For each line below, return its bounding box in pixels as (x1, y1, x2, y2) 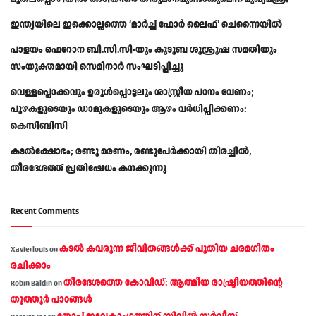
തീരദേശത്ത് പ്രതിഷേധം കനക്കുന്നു (11, 164, 166, 174)
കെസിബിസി (11, 121, 68, 131)
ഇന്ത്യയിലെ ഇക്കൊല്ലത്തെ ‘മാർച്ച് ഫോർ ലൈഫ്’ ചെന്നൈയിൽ (11, 20, 282, 30)
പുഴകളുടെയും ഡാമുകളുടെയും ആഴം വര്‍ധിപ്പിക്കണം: (11, 104, 247, 114)
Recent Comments (11, 207, 79, 216)
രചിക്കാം (11, 261, 51, 271)
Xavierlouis (11, 246, 48, 254)
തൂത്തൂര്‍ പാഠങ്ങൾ (11, 295, 92, 305)
